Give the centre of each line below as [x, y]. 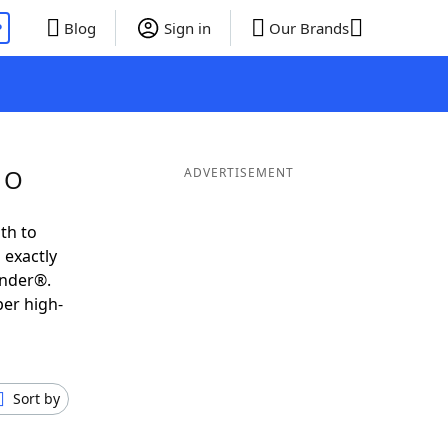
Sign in [187, 28]
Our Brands [308, 28]
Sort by [36, 398]
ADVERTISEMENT [238, 172]
